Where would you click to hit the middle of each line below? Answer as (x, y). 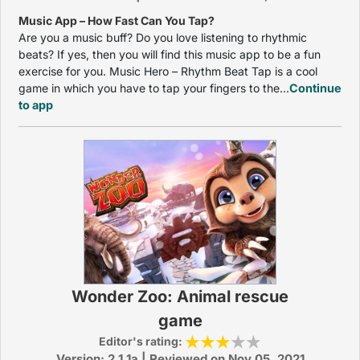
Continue (315, 88)
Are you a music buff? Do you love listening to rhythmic (163, 37)
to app (36, 105)
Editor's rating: (142, 341)
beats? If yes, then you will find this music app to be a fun (170, 54)
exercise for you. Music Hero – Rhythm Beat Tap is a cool (168, 71)
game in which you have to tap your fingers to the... (154, 88)
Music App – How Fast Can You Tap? (117, 20)
